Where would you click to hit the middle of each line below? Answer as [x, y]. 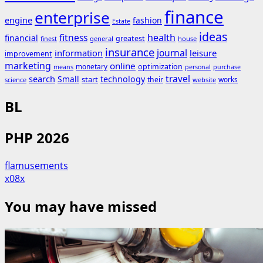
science [16, 80]
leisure [203, 53]
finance [194, 17]
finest [49, 39]
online [123, 66]
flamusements [36, 166]
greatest [130, 39]
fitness [73, 38]
